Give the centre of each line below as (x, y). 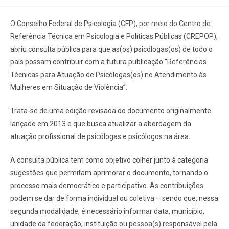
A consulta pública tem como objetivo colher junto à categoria (109, 160)
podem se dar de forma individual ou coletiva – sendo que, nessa (114, 198)
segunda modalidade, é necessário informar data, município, (107, 211)
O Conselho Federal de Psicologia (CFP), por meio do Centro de (110, 23)
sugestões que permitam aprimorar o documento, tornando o (109, 173)
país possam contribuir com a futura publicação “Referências (108, 62)
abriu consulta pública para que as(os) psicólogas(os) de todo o (111, 49)
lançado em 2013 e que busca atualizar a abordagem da (101, 123)
